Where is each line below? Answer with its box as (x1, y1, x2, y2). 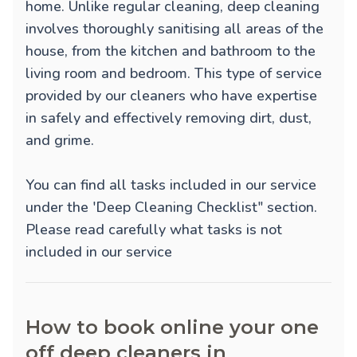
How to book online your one (25, 316, 319, 339)
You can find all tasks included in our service (25, 175, 316, 195)
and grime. (25, 131, 94, 151)
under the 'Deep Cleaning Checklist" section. (25, 198, 317, 218)
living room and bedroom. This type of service (25, 64, 322, 84)
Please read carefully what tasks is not (25, 220, 282, 240)
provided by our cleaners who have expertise (25, 86, 317, 106)
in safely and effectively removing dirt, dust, (25, 108, 312, 128)
